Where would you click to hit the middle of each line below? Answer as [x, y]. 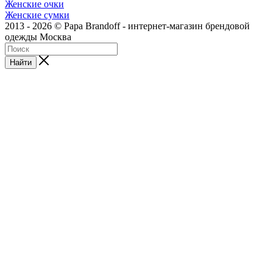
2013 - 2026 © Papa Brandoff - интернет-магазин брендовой [127, 26]
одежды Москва [38, 37]
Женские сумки [37, 15]
